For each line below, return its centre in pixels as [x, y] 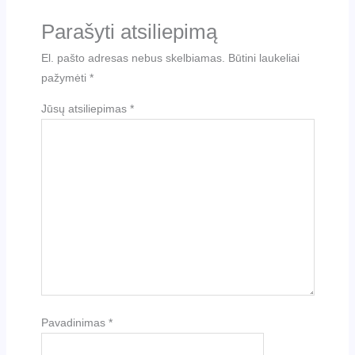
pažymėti [65, 77]
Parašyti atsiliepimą [129, 31]
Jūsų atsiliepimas [85, 108]
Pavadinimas [74, 322]
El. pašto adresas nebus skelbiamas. [133, 57]
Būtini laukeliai [263, 57]
